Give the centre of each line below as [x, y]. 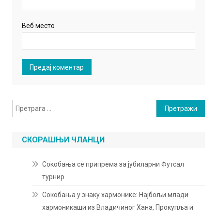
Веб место [39, 26]
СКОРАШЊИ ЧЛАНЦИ [63, 140]
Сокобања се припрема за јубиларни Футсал [113, 164]
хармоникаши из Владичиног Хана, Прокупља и [118, 208]
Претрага [171, 105]
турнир [54, 177]
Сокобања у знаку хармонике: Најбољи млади [116, 195]
